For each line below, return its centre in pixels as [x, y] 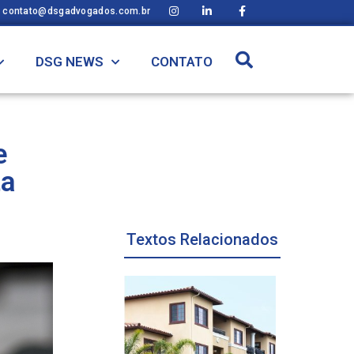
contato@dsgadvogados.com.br [77, 11]
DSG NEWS [70, 62]
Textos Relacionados [203, 239]
